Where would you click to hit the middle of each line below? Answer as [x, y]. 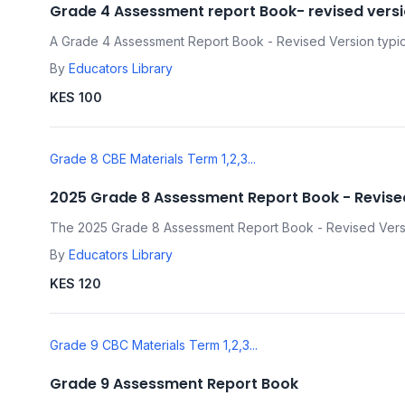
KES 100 [76, 98]
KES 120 [75, 284]
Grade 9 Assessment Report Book [174, 384]
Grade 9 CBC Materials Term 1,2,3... [154, 345]
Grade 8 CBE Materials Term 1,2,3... [153, 159]
